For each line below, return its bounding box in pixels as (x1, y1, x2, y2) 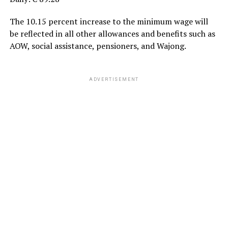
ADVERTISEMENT (89, 76, 139, 82)
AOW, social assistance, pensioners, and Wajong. (9, 40, 186, 51)
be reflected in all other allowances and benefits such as (9, 27, 215, 39)
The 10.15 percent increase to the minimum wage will (9, 15, 208, 27)
